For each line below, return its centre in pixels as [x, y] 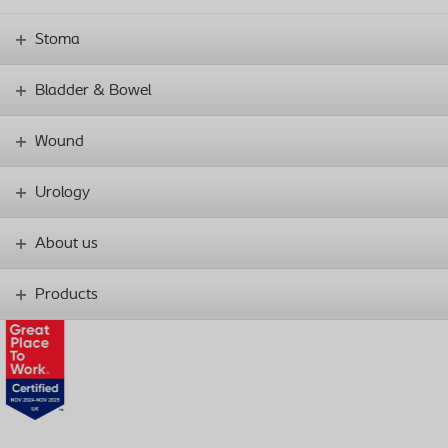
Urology [62, 192]
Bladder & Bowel [93, 90]
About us [66, 243]
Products [66, 294]
